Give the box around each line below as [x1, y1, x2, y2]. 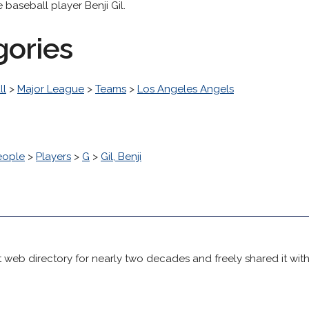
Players [36, 150, 71, 163]
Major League [17, 83, 84, 95]
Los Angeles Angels [137, 83, 234, 95]
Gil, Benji [101, 150, 141, 163]
